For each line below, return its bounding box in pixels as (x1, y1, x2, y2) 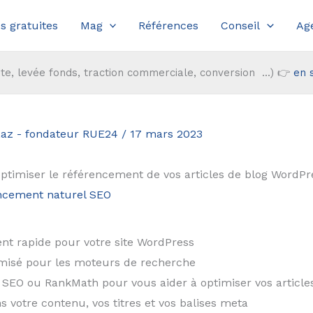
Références (138, 19, 199, 33)
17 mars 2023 (129, 127, 203, 141)
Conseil (221, 19, 261, 33)
